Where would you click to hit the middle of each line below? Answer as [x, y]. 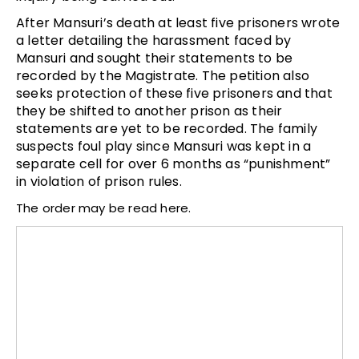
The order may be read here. [104, 208]
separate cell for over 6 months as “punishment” [173, 164]
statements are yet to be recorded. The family [167, 129]
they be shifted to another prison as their [149, 111]
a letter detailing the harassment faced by [154, 41]
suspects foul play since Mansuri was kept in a [164, 147]
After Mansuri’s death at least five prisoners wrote [178, 23]
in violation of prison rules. [99, 182]
